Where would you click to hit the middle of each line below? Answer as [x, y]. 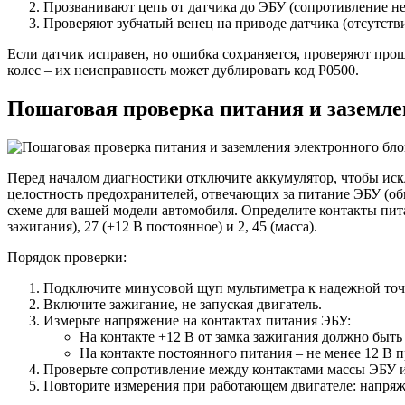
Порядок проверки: [67, 257]
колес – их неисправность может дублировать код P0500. [183, 71]
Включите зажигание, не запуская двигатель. [183, 304]
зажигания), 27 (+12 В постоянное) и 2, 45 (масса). [162, 226]
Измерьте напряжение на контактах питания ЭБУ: [197, 320]
